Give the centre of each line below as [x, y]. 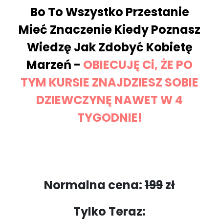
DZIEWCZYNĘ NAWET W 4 [109, 100]
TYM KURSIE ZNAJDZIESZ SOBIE [109, 83]
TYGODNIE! [109, 118]
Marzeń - [55, 65]
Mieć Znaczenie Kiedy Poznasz [109, 30]
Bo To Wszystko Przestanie [109, 12]
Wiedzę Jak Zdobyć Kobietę [109, 47]
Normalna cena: [94, 185]
